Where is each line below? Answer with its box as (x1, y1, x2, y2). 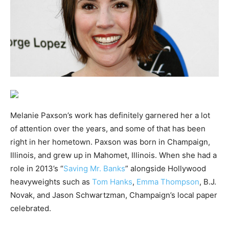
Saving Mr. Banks (63, 163, 125, 173)
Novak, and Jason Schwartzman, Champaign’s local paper (10, 190, 217, 200)
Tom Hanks (92, 176, 132, 187)
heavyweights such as (10, 176, 92, 187)
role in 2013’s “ (10, 163, 63, 173)
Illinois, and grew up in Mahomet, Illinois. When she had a (10, 150, 217, 160)
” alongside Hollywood (125, 163, 206, 173)
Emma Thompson (136, 176, 199, 187)
